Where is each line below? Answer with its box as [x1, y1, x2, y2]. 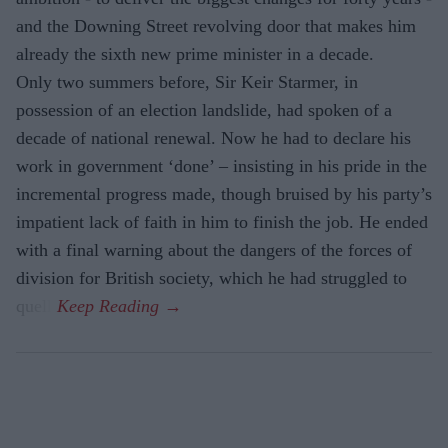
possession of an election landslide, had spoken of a [16, 99, 392, 120]
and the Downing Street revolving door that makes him [16, 15, 416, 36]
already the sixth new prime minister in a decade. [16, 43, 374, 64]
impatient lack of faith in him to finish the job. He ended [16, 211, 428, 232]
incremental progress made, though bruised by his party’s [16, 183, 432, 204]
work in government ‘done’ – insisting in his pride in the [16, 155, 427, 176]
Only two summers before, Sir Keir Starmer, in [16, 71, 358, 92]
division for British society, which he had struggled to [16, 267, 407, 288]
